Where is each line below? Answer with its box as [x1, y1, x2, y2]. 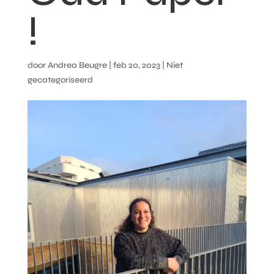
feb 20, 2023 [113, 60, 160, 70]
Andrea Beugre [47, 60, 107, 70]
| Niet [160, 60, 183, 70]
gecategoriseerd [27, 75, 93, 85]
